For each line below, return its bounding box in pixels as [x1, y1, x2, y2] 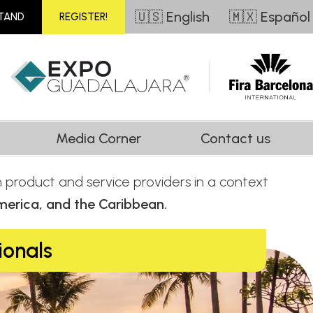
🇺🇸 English [135, 8, 210, 25]
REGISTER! [59, 10, 108, 23]
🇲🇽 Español [229, 8, 310, 25]
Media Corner [56, 130, 141, 147]
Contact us [201, 130, 270, 147]
